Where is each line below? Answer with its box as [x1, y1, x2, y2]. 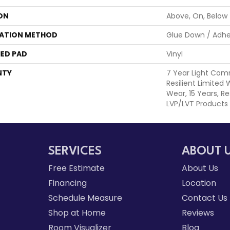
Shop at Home [48, 207, 106, 219]
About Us [182, 162, 219, 174]
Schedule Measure [48, 192, 122, 204]
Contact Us [182, 192, 228, 204]
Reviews [182, 207, 215, 219]
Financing [48, 177, 87, 189]
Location [182, 177, 217, 189]
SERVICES [48, 145, 102, 158]
